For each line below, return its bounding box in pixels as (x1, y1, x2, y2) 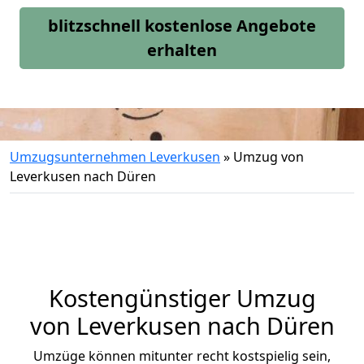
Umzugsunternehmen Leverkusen (10, 148, 220, 166)
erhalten (147, 39, 217, 61)
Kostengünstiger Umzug (48, 282, 316, 314)
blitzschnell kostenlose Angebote (48, 15, 316, 37)
